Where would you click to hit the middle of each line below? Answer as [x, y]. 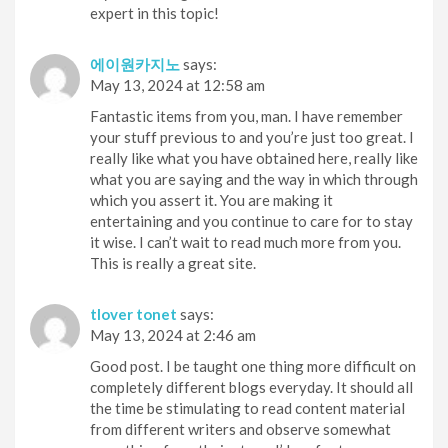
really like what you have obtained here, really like [254, 157]
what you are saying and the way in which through [254, 178]
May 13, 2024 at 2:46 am [173, 334]
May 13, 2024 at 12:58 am [177, 84]
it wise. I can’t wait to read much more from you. [245, 241]
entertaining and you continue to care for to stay [251, 220]
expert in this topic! [154, 12]
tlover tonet [133, 313]
